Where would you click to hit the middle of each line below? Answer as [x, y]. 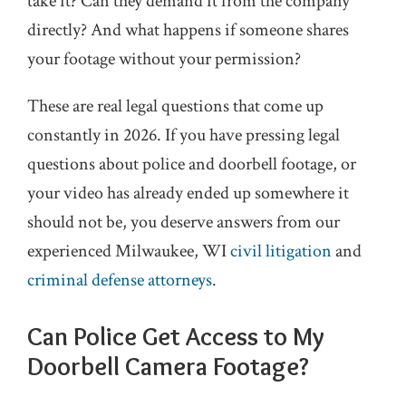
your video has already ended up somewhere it [188, 193]
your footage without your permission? [164, 59]
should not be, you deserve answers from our [184, 222]
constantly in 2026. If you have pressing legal [184, 135]
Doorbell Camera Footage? [168, 366]
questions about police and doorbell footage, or [192, 164]
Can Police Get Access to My [176, 336]
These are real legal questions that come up [175, 106]
